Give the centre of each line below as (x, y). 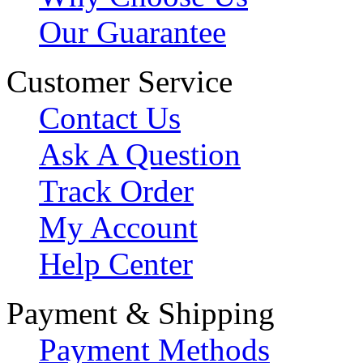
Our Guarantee (132, 32)
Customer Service (120, 81)
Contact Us (110, 117)
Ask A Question (140, 154)
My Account (118, 227)
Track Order (116, 190)
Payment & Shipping (141, 313)
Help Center (116, 263)
